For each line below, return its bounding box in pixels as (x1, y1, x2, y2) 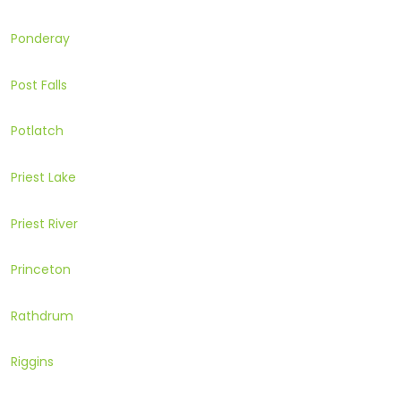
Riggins (11, 353, 54, 371)
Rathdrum (11, 306, 73, 325)
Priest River (11, 214, 78, 233)
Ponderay (11, 30, 70, 48)
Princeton (11, 260, 71, 279)
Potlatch (11, 122, 64, 141)
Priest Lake (11, 168, 76, 187)
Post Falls (11, 75, 67, 94)
